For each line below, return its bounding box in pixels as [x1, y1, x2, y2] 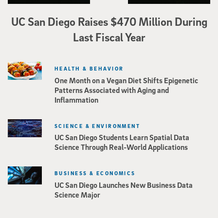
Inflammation [54, 94, 98, 105]
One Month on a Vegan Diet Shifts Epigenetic [54, 75, 198, 85]
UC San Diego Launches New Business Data [54, 180, 193, 190]
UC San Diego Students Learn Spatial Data [54, 132, 189, 143]
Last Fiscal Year [73, 30, 145, 44]
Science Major [54, 190, 100, 200]
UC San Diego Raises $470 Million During [11, 14, 207, 28]
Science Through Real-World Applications [54, 142, 188, 152]
